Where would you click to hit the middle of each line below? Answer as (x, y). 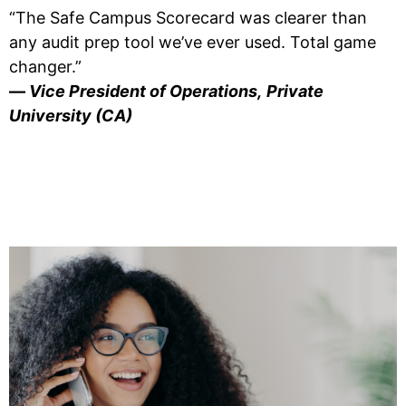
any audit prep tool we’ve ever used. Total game (193, 42)
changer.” (45, 66)
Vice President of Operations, (145, 91)
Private (295, 91)
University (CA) (71, 115)
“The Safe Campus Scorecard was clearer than (188, 17)
